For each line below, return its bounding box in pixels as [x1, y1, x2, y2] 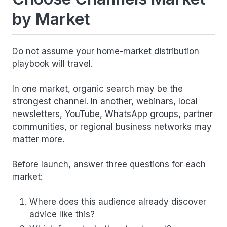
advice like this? [29, 209, 95, 219]
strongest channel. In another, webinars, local [12, 96, 198, 106]
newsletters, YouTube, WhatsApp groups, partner [12, 108, 213, 119]
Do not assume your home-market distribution [12, 46, 199, 56]
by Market [12, 9, 90, 29]
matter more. [12, 134, 64, 144]
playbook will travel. [12, 58, 93, 69]
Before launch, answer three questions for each [12, 159, 206, 169]
